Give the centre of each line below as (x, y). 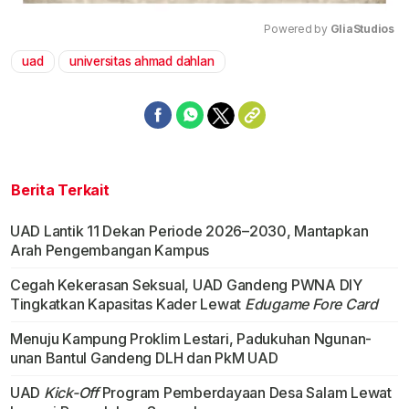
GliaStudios (362, 29)
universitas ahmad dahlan (142, 62)
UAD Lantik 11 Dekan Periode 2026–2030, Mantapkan (189, 231)
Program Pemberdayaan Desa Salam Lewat (245, 393)
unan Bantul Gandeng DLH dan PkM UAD (144, 358)
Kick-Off (71, 393)
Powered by (297, 29)
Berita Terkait (60, 190)
